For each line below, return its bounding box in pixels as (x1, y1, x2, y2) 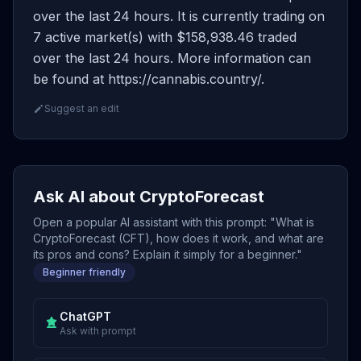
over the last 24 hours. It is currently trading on (33, 8, 325, 24)
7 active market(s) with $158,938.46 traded (33, 29, 297, 45)
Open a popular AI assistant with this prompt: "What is (33, 215, 314, 229)
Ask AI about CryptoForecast (33, 187, 264, 206)
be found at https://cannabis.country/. (33, 71, 264, 87)
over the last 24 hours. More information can (33, 50, 311, 66)
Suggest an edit (44, 102, 119, 114)
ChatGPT (60, 309, 111, 323)
